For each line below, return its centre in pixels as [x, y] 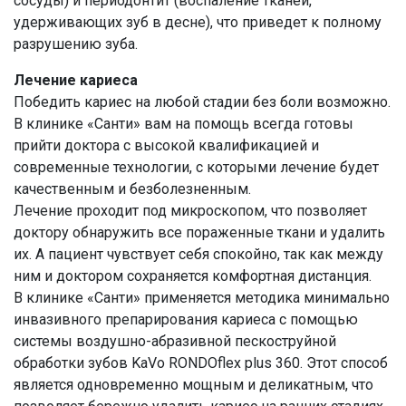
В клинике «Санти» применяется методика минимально [202, 298]
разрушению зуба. [76, 44]
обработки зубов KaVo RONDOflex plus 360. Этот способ [201, 363]
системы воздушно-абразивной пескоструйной [175, 341]
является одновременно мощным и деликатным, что [193, 385]
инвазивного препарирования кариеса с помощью [186, 319]
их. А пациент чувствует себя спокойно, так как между [198, 254]
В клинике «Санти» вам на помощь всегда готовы [184, 124]
